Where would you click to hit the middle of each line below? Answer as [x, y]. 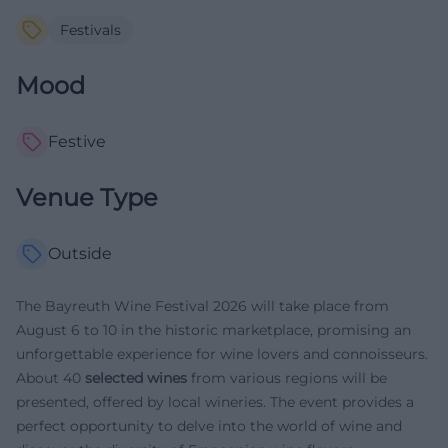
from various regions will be [287, 377]
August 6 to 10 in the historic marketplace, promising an [213, 329]
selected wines [136, 377]
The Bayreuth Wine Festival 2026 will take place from [202, 305]
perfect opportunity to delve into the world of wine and [209, 425]
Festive [77, 141]
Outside [80, 253]
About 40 [50, 377]
